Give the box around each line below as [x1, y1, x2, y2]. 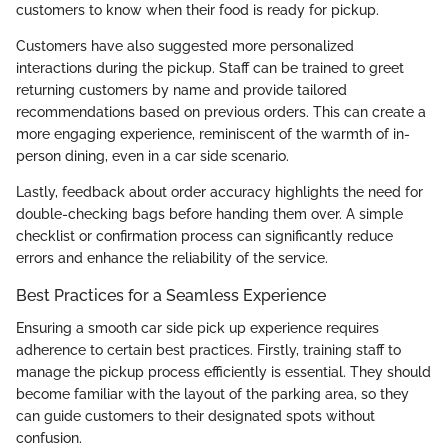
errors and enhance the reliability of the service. [16, 250, 328, 267]
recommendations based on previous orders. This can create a [16, 104, 426, 121]
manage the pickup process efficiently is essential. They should [16, 363, 431, 380]
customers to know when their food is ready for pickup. [16, 2, 379, 19]
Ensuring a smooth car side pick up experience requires [16, 319, 379, 336]
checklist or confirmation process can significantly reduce [16, 228, 393, 245]
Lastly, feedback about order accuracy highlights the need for [16, 184, 423, 201]
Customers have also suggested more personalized [16, 38, 354, 55]
